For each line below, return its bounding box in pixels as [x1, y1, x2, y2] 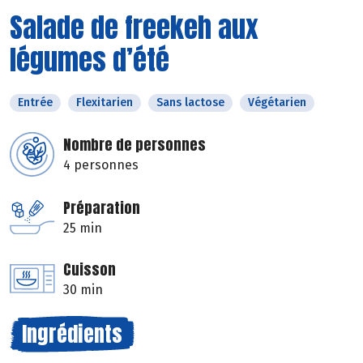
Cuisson [63, 258, 116, 280]
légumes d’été [10, 38, 169, 80]
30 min [63, 281, 103, 297]
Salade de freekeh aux [10, 6, 258, 48]
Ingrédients [22, 317, 122, 350]
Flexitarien [76, 95, 133, 109]
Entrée [18, 95, 53, 109]
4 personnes [63, 156, 139, 173]
